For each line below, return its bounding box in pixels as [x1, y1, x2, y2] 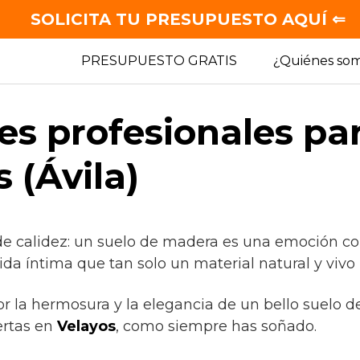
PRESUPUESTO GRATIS [81, 53, 237, 68]
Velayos [53, 317, 116, 335]
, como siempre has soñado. [116, 317, 317, 335]
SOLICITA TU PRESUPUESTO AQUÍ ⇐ [31, 10, 346, 29]
